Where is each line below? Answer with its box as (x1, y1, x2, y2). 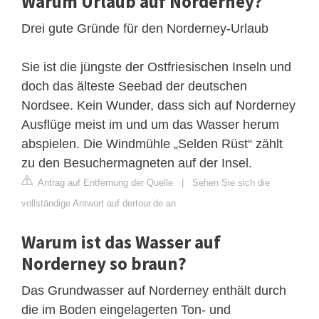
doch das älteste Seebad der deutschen (21, 79, 247, 94)
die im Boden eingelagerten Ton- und (21, 303, 231, 318)
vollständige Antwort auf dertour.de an (21, 198, 176, 209)
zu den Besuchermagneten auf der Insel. (21, 156, 252, 171)
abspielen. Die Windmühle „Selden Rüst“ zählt (21, 137, 283, 152)
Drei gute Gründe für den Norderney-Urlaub (21, 21, 268, 36)
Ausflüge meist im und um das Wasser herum (21, 117, 279, 132)
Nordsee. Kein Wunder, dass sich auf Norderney (21, 98, 296, 113)
